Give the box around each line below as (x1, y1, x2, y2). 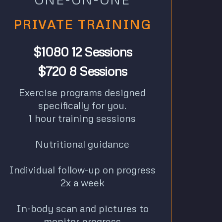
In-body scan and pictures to (16, 202, 149, 215)
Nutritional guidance (35, 138, 129, 150)
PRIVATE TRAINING (13, 17, 152, 33)
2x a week (60, 176, 105, 189)
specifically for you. (38, 99, 127, 111)
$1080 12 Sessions (33, 44, 132, 60)
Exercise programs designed (19, 86, 146, 99)
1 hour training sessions (29, 112, 136, 124)
